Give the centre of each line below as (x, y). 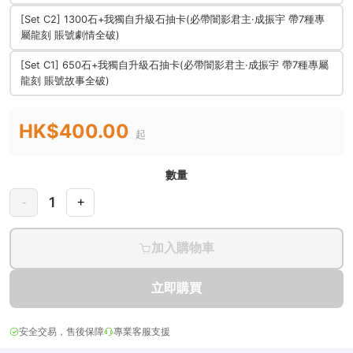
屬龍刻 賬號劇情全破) (70, 35)
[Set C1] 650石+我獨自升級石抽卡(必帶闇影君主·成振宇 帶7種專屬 (175, 65)
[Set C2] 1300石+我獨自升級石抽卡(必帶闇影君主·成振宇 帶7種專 (173, 19)
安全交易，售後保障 (61, 331)
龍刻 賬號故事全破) (65, 81)
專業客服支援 (142, 331)
